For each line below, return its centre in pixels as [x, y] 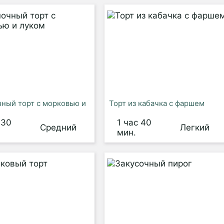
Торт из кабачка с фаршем [156, 103]
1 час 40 [134, 122]
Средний [58, 127]
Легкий [194, 127]
